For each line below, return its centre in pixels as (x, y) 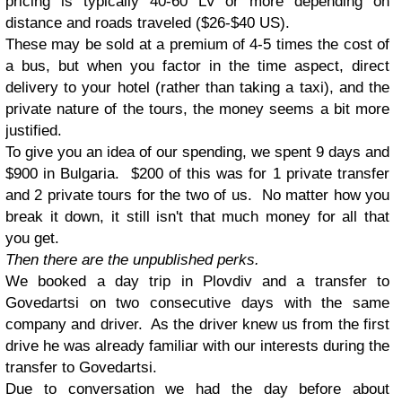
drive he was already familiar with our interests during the (197, 345)
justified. (36, 130)
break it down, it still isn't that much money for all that (197, 216)
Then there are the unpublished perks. (132, 259)
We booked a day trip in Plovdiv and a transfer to (197, 281)
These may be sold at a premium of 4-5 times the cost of (197, 44)
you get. (32, 238)
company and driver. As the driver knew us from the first (197, 324)
